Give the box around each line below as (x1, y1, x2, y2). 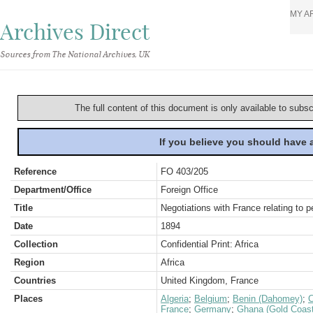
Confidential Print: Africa (161, 239, 259, 249)
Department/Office (14, 184, 92, 195)
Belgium (194, 293, 227, 304)
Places (14, 293, 43, 304)
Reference (14, 166, 57, 177)
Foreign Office (161, 184, 218, 195)
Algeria (161, 293, 189, 304)
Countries (14, 275, 56, 286)
